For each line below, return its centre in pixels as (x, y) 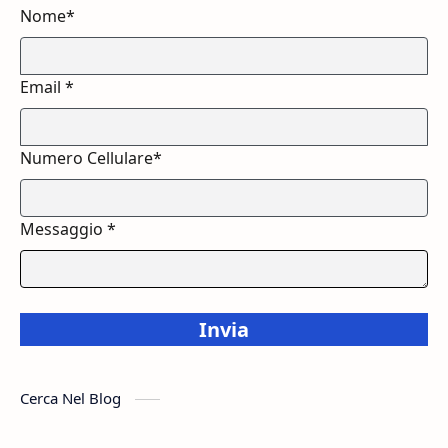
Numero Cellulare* (91, 157)
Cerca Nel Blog (72, 397)
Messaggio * (68, 228)
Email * (47, 86)
